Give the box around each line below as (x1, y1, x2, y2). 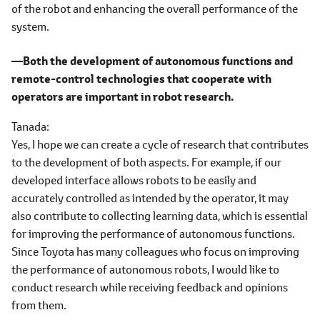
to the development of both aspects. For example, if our (11, 154, 281, 169)
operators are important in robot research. (11, 88, 234, 104)
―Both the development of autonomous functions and (11, 52, 293, 69)
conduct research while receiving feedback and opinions (11, 279, 288, 294)
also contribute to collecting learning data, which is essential (11, 207, 308, 223)
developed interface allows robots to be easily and (11, 171, 256, 187)
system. (11, 18, 49, 34)
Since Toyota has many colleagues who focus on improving (11, 243, 299, 259)
